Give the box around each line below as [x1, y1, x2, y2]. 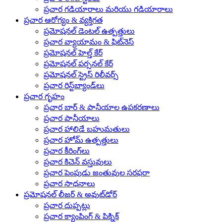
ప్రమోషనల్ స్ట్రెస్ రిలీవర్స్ [44, 70, 118, 79]
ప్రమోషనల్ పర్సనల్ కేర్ [44, 59, 113, 68]
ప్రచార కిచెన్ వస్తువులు [44, 158, 112, 166]
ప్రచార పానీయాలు [44, 114, 100, 122]
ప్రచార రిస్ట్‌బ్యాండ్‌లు [44, 81, 105, 90]
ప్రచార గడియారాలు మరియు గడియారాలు [44, 5, 173, 13]
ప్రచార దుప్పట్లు [44, 201, 90, 210]
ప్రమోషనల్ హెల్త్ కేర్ [44, 49, 103, 57]
